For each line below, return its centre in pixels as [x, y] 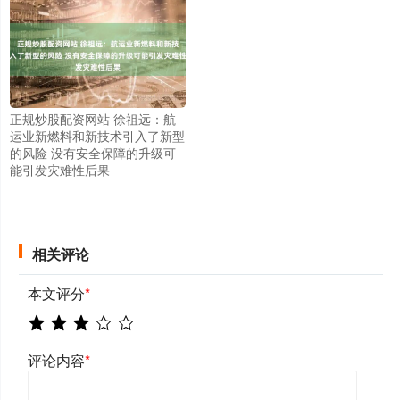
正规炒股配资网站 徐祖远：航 [93, 118]
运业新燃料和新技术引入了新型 [97, 135]
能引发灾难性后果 [60, 169]
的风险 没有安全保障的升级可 [93, 152]
